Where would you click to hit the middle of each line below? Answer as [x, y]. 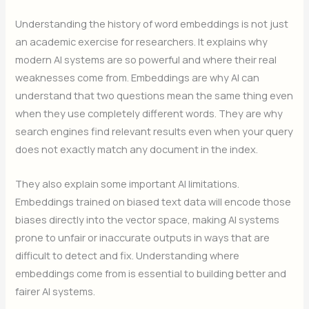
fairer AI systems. [56, 291]
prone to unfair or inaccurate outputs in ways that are [143, 237]
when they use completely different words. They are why [149, 113]
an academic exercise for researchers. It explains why [142, 42]
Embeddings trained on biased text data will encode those [153, 201]
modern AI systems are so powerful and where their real [146, 60]
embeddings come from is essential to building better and [151, 273]
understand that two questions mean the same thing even [154, 96]
